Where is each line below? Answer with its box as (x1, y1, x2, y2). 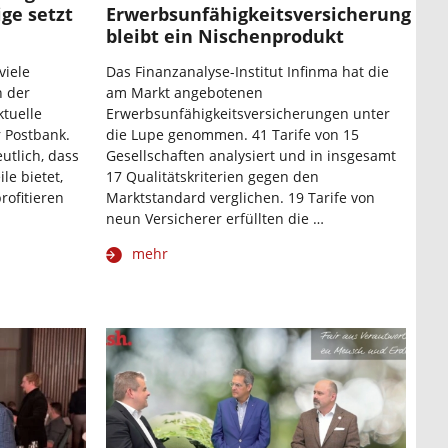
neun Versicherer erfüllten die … (106, 209, 324, 229)
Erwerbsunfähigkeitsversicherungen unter (106, 104, 390, 124)
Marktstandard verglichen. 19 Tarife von (106, 188, 375, 208)
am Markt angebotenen (106, 83, 263, 103)
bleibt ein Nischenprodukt (106, 24, 344, 49)
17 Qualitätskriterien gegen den (106, 167, 319, 187)
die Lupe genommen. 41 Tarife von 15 (106, 125, 359, 145)
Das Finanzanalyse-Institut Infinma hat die (106, 62, 389, 82)
